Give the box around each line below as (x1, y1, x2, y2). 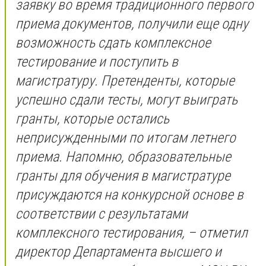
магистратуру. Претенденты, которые (15, 72, 235, 90)
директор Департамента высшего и (15, 243, 221, 261)
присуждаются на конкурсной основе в (15, 186, 243, 204)
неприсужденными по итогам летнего (15, 129, 236, 147)
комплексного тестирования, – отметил (15, 224, 248, 242)
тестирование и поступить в (15, 53, 178, 71)
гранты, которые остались (15, 110, 169, 128)
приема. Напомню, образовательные (15, 148, 231, 166)
